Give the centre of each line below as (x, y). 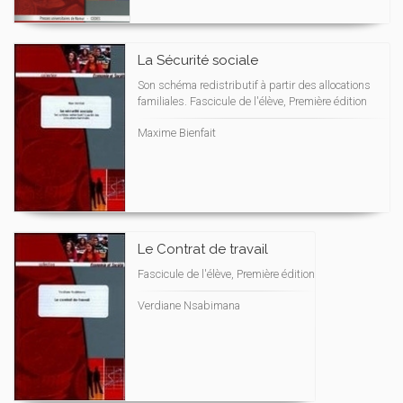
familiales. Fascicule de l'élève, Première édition (252, 101)
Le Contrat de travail (203, 249)
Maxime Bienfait (177, 133)
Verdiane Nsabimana (189, 305)
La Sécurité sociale (198, 60)
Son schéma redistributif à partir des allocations (254, 85)
